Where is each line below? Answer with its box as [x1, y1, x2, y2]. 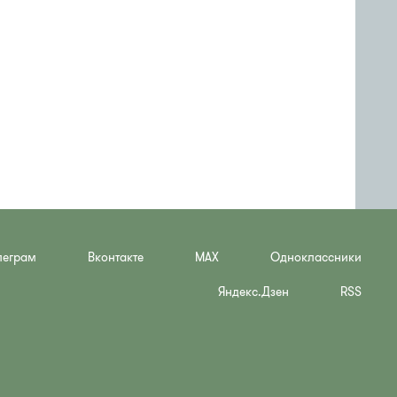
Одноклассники [270, 249, 362, 266]
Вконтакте [88, 249, 144, 266]
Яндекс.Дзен [218, 284, 289, 300]
